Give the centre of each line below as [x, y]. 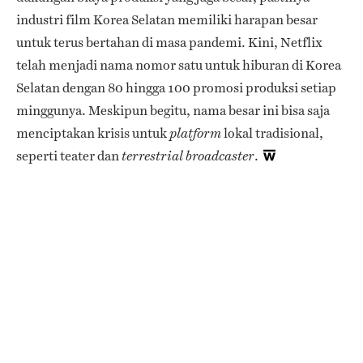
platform [195, 134]
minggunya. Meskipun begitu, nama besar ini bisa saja [173, 111]
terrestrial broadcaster [188, 156]
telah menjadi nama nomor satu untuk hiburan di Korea [179, 66]
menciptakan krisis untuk [93, 134]
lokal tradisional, [272, 134]
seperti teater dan [69, 156]
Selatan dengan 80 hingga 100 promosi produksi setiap [176, 88]
